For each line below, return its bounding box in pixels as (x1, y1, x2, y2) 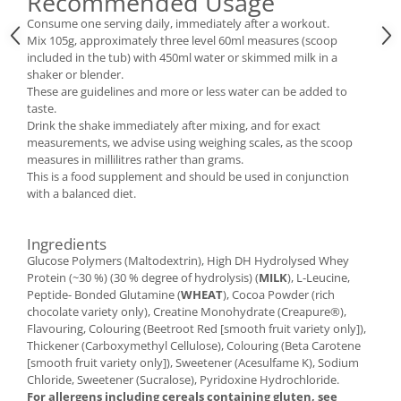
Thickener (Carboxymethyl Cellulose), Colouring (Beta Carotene (27, 337, 361, 354)
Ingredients (27, 234, 107, 255)
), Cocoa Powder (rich (223, 286, 335, 303)
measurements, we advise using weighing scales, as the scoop (27, 134, 353, 151)
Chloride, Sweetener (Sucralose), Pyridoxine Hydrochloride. (27, 371, 339, 388)
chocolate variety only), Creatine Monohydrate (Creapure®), (27, 303, 346, 320)
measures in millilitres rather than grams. (27, 151, 243, 168)
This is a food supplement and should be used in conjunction (27, 168, 349, 185)
